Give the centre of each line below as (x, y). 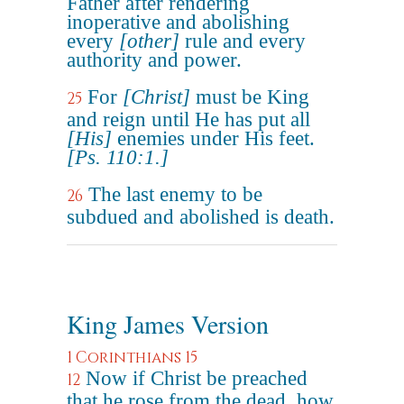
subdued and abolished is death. (201, 217)
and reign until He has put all (188, 119)
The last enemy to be (175, 194)
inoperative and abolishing (178, 22)
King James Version (168, 324)
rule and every (243, 41)
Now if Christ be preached (197, 378)
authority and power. (154, 60)
